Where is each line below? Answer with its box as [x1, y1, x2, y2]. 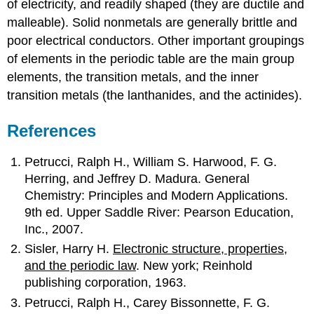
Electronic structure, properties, [113, 242, 288, 257]
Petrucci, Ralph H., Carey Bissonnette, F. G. [25, 295, 271, 310]
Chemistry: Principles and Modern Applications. [25, 188, 289, 203]
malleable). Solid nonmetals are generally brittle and [7, 15, 298, 30]
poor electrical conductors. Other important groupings [7, 34, 305, 48]
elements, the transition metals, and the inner [7, 70, 259, 85]
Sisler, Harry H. [25, 242, 114, 257]
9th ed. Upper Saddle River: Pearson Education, [25, 205, 294, 219]
